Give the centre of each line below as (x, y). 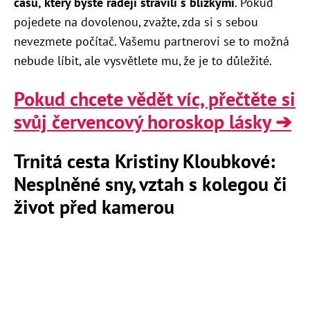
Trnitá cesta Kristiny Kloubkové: (145, 161)
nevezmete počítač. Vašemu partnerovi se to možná (152, 41)
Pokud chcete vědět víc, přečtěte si (155, 98)
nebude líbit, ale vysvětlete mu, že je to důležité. (143, 60)
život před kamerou (94, 206)
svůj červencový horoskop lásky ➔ (153, 121)
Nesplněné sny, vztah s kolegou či (151, 183)
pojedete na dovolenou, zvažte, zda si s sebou (136, 21)
